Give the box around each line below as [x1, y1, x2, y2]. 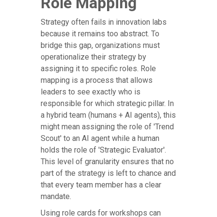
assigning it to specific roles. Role [41, 64, 156, 74]
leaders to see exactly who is [41, 87, 140, 97]
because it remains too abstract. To [41, 29, 159, 39]
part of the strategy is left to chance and [41, 169, 176, 178]
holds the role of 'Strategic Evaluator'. [41, 145, 166, 155]
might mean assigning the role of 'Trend [41, 122, 174, 132]
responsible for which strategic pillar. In [41, 99, 174, 108]
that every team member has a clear [41, 180, 161, 190]
